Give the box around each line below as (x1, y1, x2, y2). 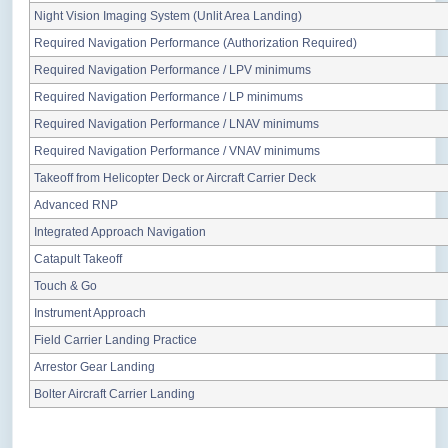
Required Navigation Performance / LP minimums (34, 90, 303, 105)
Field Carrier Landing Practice (34, 333, 197, 348)
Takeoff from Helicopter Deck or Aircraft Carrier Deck (34, 171, 316, 186)
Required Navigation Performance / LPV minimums (34, 63, 311, 78)
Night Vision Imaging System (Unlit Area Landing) (34, 9, 302, 24)
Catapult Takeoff (34, 252, 122, 267)
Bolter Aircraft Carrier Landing (34, 387, 195, 402)
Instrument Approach (34, 306, 146, 321)
